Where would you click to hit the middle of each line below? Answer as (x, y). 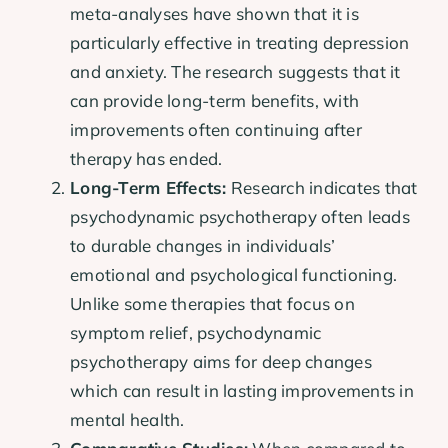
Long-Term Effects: (148, 187)
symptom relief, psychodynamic (196, 332)
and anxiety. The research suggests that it (235, 71)
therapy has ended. (146, 158)
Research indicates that (322, 187)
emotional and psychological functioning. (234, 274)
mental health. (127, 419)
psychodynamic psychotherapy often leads (240, 216)
